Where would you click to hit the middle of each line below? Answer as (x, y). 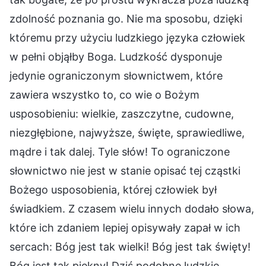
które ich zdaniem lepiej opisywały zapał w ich (125, 227)
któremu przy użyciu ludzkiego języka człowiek (127, 37)
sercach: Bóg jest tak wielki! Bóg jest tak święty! (130, 246)
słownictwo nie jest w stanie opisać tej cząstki (125, 170)
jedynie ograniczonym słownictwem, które (116, 75)
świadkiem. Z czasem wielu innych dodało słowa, (132, 208)
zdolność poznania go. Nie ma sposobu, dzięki (126, 18)
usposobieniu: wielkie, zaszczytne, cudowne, (122, 113)
